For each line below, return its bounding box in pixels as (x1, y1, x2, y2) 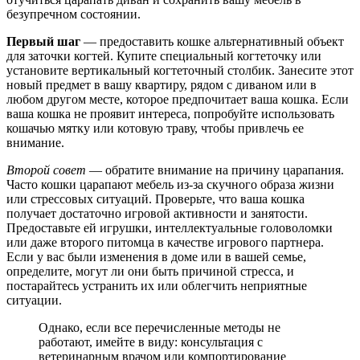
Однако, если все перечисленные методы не (39, 320, 280, 334)
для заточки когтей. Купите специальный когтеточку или (6, 48, 321, 63)
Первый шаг (6, 34, 80, 48)
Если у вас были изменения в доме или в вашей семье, (6, 249, 306, 264)
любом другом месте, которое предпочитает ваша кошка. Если (6, 92, 349, 106)
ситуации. (6, 292, 62, 307)
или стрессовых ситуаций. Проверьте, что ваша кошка (6, 191, 305, 206)
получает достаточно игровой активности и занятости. (6, 206, 308, 220)
